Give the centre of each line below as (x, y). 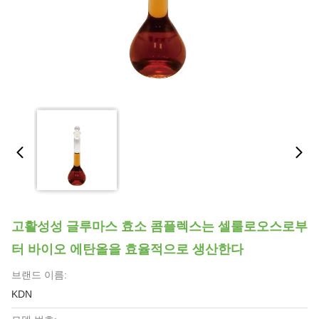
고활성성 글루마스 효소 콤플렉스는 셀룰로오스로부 (159, 226)
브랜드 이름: (39, 275)
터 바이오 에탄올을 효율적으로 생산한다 (127, 249)
